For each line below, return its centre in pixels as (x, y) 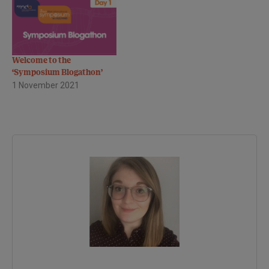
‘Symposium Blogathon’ (57, 73)
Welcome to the (41, 61)
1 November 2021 (46, 86)
